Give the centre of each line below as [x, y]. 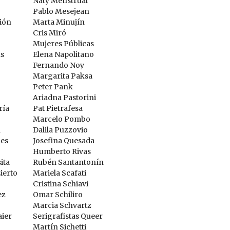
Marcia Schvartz [62, 205]
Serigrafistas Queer [68, 216]
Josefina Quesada [63, 141]
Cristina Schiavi [60, 184]
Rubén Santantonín [68, 162]
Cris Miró [49, 33]
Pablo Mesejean [61, 11]
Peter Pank [53, 87]
